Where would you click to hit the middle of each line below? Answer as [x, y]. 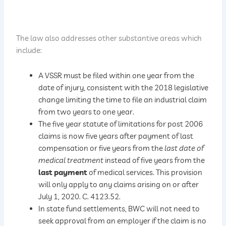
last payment [64, 172]
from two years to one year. [87, 111]
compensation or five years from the [102, 148]
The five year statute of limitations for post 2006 [121, 124]
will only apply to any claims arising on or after [119, 184]
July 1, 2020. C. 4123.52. [80, 196]
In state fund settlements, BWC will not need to [119, 208]
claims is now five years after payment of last [116, 136]
